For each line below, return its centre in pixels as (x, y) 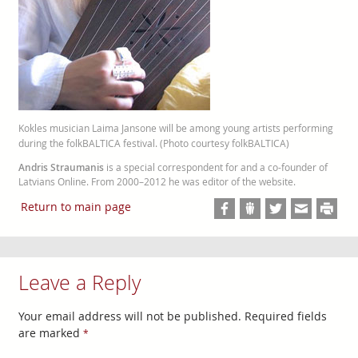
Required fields (285, 316)
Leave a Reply (79, 283)
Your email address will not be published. (129, 316)
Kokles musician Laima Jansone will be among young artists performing (175, 128)
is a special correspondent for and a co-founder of (215, 167)
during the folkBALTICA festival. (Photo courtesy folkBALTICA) (153, 143)
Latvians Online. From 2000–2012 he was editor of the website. (157, 181)
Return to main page (76, 207)
